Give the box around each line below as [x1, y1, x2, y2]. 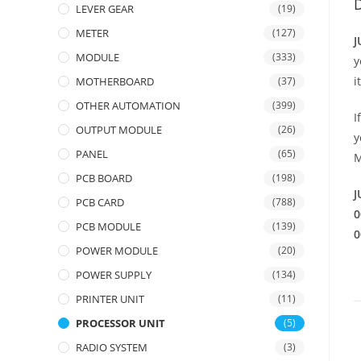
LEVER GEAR [76, 2, 134, 16]
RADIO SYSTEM [76, 340, 147, 355]
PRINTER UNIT [76, 292, 144, 306]
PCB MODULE [76, 219, 141, 234]
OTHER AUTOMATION [76, 98, 180, 113]
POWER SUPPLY [76, 268, 151, 282]
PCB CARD [76, 195, 124, 210]
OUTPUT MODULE [76, 122, 162, 137]
